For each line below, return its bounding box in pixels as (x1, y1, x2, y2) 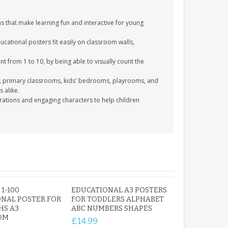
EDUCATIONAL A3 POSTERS (71, 186, 167, 194)
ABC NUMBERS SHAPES (71, 204, 153, 213)
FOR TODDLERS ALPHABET (71, 195, 164, 204)
